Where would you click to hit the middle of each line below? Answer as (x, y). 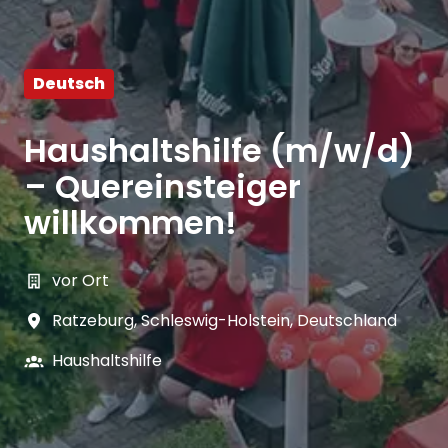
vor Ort (80, 281)
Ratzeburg (93, 321)
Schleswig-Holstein (215, 321)
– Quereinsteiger (162, 187)
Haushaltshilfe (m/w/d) (219, 151)
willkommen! (130, 223)
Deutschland (347, 321)
